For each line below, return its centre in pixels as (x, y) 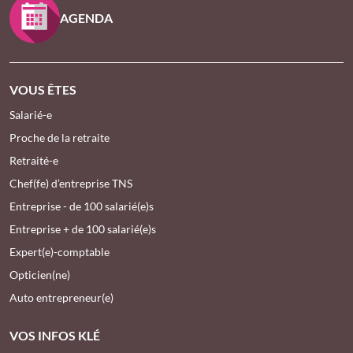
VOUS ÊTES (43, 90)
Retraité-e (34, 161)
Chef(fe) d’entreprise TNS (71, 184)
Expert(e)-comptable (59, 252)
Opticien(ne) (40, 275)
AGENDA (86, 18)
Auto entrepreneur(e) (61, 298)
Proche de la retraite (59, 138)
